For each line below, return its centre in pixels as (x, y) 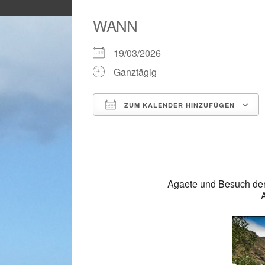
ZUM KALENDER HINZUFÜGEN (178, 105)
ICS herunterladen (152, 126)
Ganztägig (135, 72)
